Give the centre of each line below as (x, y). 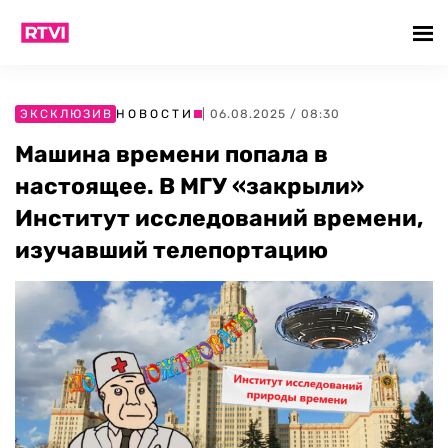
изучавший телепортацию (171, 250)
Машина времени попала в (171, 154)
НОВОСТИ (155, 114)
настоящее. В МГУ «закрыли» (189, 186)
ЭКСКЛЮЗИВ (66, 114)
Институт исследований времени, (219, 218)
